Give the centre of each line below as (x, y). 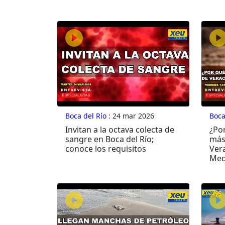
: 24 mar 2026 (130, 116)
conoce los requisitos (106, 149)
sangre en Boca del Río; (109, 139)
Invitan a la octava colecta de (120, 130)
